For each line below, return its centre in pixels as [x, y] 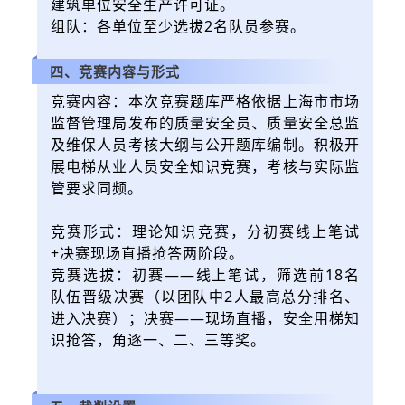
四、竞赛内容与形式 [115, 71]
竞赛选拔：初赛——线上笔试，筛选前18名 [205, 274]
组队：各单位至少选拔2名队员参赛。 [178, 26]
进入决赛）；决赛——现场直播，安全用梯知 [205, 318]
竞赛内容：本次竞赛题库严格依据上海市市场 [205, 101]
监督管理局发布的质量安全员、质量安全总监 [205, 122]
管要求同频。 [97, 188]
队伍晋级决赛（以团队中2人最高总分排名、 [205, 296]
